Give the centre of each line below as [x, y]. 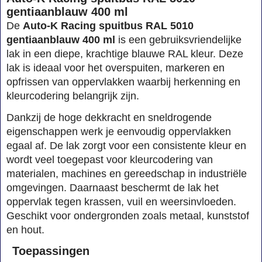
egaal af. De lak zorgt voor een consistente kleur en [126, 145]
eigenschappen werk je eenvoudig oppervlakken [119, 131]
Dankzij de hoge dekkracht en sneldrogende [109, 117]
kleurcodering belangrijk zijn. [73, 96]
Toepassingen [51, 251]
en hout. [25, 230]
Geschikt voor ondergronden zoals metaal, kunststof [128, 216]
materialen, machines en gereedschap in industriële [127, 173]
